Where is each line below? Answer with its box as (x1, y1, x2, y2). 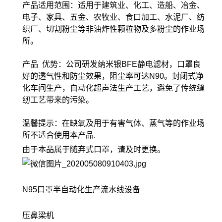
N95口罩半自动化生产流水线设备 (22, 185, 140, 194)
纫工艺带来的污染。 (22, 96, 94, 105)
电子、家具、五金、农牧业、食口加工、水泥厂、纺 (22, 13, 205, 22)
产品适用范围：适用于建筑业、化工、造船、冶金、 (22, 1, 205, 10)
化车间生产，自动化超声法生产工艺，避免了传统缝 (22, 84, 205, 93)
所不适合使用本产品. (22, 131, 96, 140)
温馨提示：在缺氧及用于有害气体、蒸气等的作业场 (22, 119, 205, 128)
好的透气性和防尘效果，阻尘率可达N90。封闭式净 (22, 72, 204, 81)
